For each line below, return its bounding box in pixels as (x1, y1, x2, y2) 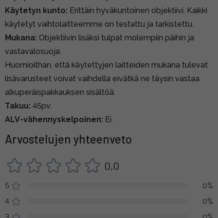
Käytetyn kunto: (5, 5, 70, 15)
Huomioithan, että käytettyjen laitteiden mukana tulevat (5, 60, 208, 70)
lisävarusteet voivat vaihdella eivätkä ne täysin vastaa (5, 73, 200, 83)
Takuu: (5, 101, 33, 110)
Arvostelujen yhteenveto (5, 131, 132, 146)
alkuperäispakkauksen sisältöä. (5, 87, 115, 97)
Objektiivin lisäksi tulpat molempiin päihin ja (37, 33, 194, 42)
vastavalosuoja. (5, 46, 61, 56)
